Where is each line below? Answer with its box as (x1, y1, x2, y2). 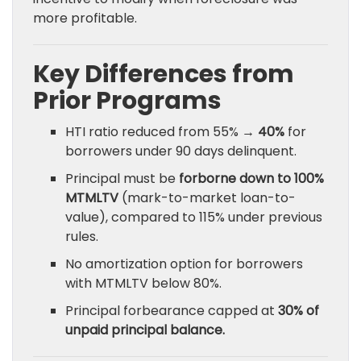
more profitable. (33, 9, 137, 28)
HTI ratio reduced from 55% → (65, 122, 258, 142)
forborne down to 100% (179, 169, 324, 189)
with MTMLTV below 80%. (65, 274, 222, 293)
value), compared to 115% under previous (65, 208, 322, 227)
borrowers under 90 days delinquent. (65, 142, 297, 161)
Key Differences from (33, 57, 294, 92)
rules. (65, 227, 98, 247)
